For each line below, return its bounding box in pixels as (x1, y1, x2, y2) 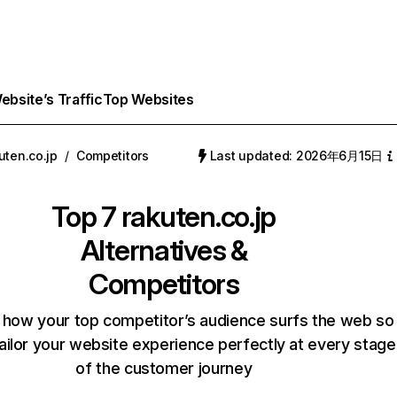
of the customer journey (75, 359, 253, 378)
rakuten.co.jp (121, 199, 276, 234)
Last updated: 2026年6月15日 (209, 148, 383, 163)
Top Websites (102, 90, 194, 108)
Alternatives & (80, 233, 247, 268)
